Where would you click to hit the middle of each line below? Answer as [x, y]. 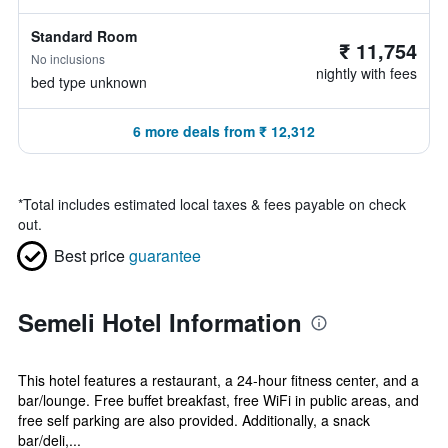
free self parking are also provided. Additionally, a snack [194, 420]
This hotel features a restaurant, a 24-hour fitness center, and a [218, 380]
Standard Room [84, 36]
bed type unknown [89, 82]
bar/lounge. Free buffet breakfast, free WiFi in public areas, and [218, 400]
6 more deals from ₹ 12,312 [224, 131]
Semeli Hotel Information [160, 322]
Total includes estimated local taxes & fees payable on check [214, 204]
